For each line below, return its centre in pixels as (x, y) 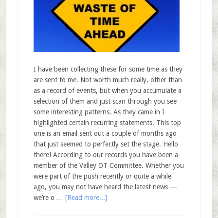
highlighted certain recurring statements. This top (107, 123)
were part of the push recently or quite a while (102, 176)
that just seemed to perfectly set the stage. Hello (106, 144)
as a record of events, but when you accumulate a (107, 91)
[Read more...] (86, 198)
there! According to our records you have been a (106, 155)
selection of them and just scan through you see (105, 101)
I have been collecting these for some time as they (108, 69)
